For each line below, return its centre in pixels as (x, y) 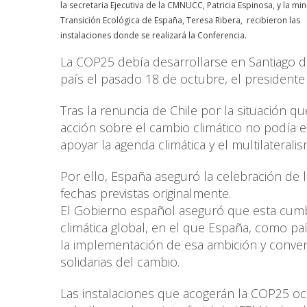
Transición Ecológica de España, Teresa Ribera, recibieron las (180, 21)
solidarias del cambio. (120, 262)
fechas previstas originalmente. (146, 194)
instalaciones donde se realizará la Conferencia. (153, 36)
